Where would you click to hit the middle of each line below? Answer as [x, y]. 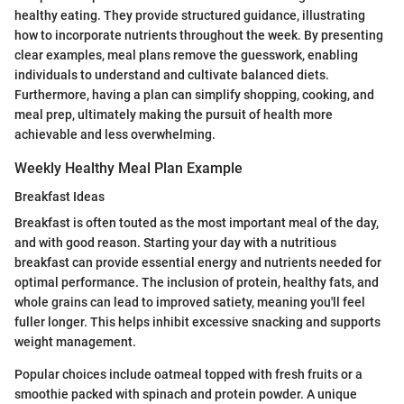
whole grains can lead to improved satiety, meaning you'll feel [190, 303]
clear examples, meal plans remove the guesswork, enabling [186, 55]
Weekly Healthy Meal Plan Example [129, 168]
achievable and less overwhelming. [115, 134]
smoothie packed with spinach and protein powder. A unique [186, 395]
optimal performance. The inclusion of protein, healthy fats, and [197, 283]
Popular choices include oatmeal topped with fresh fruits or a [188, 375]
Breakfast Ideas [60, 197]
